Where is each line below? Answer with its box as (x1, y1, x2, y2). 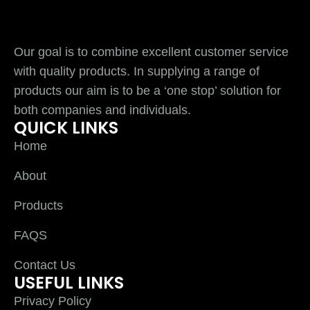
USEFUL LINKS (14, 271, 124, 294)
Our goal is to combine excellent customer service (14, 44, 289, 59)
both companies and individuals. (14, 102, 191, 117)
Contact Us (14, 257, 75, 272)
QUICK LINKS (14, 116, 118, 139)
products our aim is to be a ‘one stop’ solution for (14, 83, 281, 98)
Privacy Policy (14, 293, 91, 308)
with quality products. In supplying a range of (14, 64, 259, 78)
